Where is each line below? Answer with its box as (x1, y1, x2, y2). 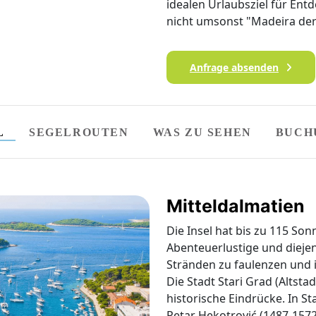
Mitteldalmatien (166, 195, 305, 217)
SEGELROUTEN (29, 126, 129, 138)
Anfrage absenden (190, 61, 279, 74)
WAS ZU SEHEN (152, 126, 252, 138)
